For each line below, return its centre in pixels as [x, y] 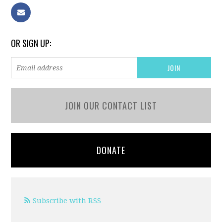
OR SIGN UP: [31, 43]
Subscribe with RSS [67, 201]
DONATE [111, 150]
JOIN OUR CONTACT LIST [111, 106]
